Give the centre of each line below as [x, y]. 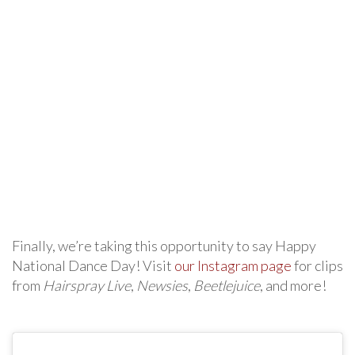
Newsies [162, 286]
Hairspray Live [87, 286]
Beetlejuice [227, 286]
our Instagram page [233, 266]
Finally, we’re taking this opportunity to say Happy [164, 246]
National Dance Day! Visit [93, 266]
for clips [317, 266]
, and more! [293, 286]
